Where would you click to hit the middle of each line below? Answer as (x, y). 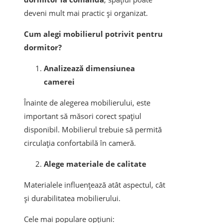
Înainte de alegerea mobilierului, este (87, 103)
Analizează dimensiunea (89, 68)
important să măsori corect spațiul (83, 116)
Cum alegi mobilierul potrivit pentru (93, 34)
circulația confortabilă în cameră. (80, 143)
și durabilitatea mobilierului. (72, 198)
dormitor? (43, 48)
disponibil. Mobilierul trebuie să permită (93, 130)
